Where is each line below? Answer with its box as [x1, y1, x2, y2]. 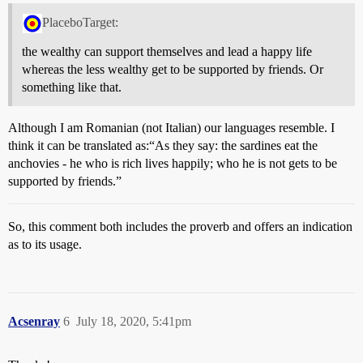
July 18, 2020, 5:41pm [76, 314, 191, 328]
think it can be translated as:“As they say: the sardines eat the [8, 138, 318, 152]
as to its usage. [8, 237, 82, 251]
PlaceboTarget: [41, 15, 118, 29]
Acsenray [8, 314, 60, 328]
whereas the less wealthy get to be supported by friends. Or [22, 62, 323, 76]
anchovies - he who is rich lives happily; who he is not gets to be [8, 156, 337, 170]
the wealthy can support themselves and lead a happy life [22, 44, 312, 58]
